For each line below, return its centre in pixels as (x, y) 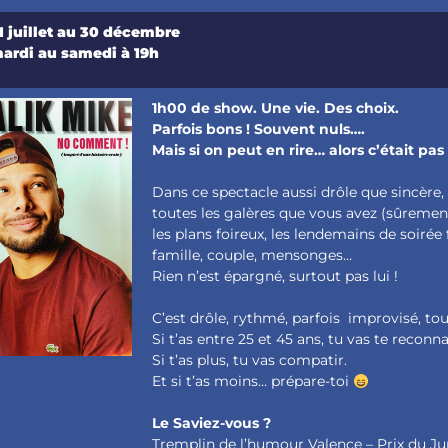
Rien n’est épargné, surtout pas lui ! (275, 276)
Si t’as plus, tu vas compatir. (250, 360)
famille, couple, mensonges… (252, 255)
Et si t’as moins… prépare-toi (253, 381)
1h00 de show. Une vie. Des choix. (276, 108)
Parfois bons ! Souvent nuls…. (259, 129)
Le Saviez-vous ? (212, 423)
